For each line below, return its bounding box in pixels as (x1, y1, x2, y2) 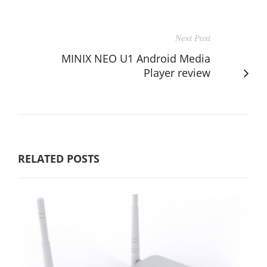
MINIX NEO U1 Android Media (61, 51, 210, 66)
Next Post (175, 33, 210, 43)
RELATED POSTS (18, 151, 100, 166)
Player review (144, 65, 210, 80)
